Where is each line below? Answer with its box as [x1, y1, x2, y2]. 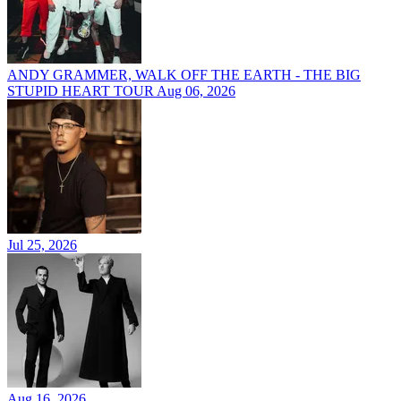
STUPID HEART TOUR [7, 83, 157, 99]
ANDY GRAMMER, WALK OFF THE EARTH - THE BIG [7, 67, 361, 83]
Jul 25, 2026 [7, 237, 77, 253]
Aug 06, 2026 [157, 83, 235, 99]
